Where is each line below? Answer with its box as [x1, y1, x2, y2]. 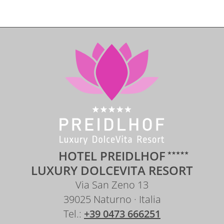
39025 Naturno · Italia [63, 192, 161, 206]
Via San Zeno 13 [75, 178, 148, 191]
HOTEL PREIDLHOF [58, 147, 165, 164]
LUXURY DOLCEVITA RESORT [31, 162, 193, 178]
